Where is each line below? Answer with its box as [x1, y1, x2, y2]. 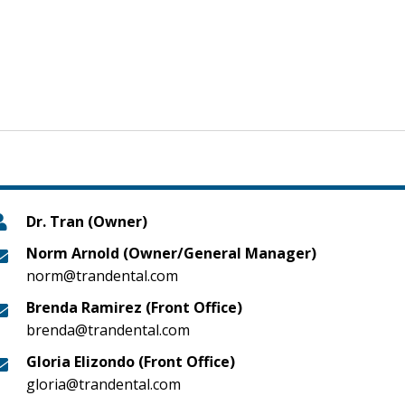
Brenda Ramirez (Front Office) [26, 297, 243, 317]
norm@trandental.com [26, 266, 179, 286]
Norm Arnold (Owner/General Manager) [26, 243, 317, 263]
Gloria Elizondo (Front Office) [26, 352, 236, 372]
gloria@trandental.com [26, 374, 182, 394]
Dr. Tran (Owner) [26, 212, 148, 231]
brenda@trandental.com [26, 320, 191, 340]
